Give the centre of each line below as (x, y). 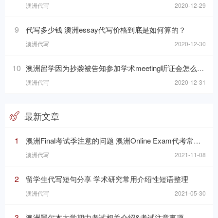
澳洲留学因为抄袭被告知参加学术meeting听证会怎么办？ (111, 68)
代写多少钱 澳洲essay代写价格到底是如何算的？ (106, 30)
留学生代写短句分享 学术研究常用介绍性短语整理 (107, 179)
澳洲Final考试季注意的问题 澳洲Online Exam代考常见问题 (110, 141)
